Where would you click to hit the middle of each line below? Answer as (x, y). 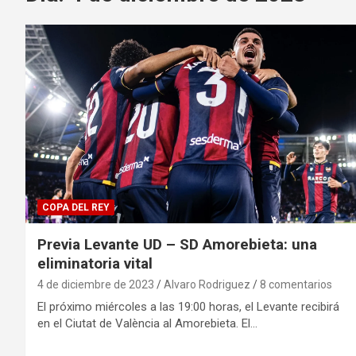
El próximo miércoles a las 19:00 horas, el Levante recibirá (188, 307)
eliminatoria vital (95, 264)
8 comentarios (296, 285)
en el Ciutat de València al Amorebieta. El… (147, 324)
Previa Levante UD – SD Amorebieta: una (177, 245)
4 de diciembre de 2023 (96, 285)
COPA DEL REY (76, 208)
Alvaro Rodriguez (207, 285)
